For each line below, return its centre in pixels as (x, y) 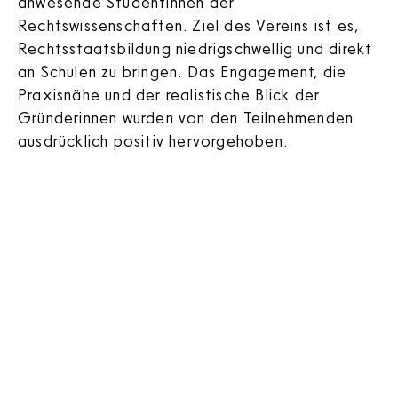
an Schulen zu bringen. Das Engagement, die (183, 71)
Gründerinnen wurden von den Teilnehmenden (186, 117)
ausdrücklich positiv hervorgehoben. (153, 140)
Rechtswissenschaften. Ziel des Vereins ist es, (189, 24)
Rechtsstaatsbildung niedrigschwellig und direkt (195, 48)
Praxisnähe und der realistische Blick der (169, 94)
